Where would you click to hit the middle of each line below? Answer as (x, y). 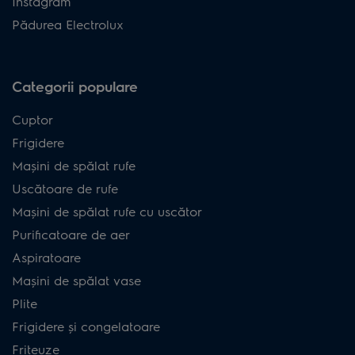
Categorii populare (75, 86)
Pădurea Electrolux (68, 25)
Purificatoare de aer (71, 235)
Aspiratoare (46, 258)
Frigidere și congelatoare (86, 326)
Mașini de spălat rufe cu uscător (107, 212)
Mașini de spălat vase (76, 281)
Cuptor (32, 120)
